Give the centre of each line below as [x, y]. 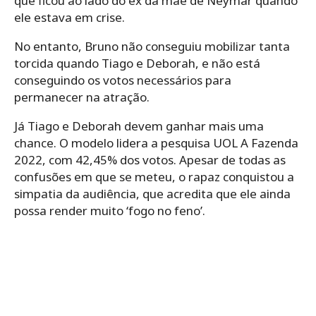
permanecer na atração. [82, 97]
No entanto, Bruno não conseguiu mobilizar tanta [152, 46]
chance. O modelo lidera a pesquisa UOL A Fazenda [156, 142]
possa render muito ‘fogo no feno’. [110, 210]
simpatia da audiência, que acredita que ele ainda [152, 193]
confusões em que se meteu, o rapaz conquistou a [154, 176]
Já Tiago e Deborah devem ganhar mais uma [139, 126]
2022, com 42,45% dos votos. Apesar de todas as [150, 159]
